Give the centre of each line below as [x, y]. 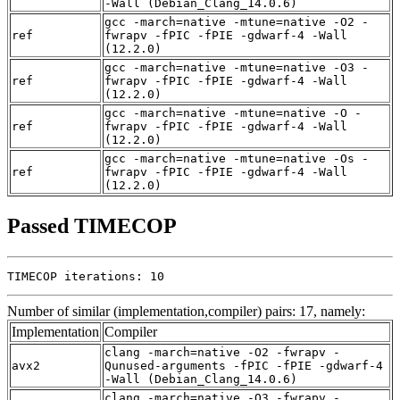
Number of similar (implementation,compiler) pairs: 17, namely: [186, 312]
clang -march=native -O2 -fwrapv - [222, 353]
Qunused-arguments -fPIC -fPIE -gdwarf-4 [244, 366]
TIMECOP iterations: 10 [86, 277]
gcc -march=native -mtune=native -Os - [237, 159]
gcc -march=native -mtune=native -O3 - [237, 68]
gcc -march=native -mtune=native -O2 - [237, 22]
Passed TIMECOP [92, 226]
